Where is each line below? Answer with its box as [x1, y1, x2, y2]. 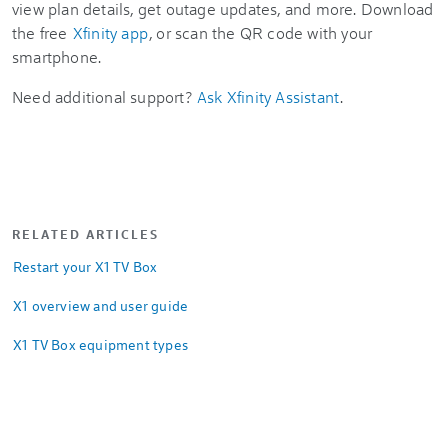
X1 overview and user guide [13, 296, 189, 315]
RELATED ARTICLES [12, 226, 159, 242]
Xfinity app [72, 22, 149, 43]
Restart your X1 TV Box [13, 257, 158, 276]
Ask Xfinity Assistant [197, 86, 340, 107]
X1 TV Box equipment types [13, 335, 188, 354]
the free [12, 22, 72, 43]
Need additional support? [12, 86, 196, 107]
